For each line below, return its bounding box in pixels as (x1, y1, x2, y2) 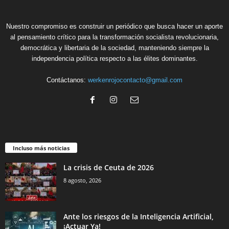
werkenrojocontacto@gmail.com (88, 76, 182, 84)
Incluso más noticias (13, 144, 70, 152)
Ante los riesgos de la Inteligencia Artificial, (63, 212, 214, 222)
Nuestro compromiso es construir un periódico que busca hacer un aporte (6, 22, 223, 31)
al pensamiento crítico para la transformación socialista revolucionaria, (10, 33, 219, 41)
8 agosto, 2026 (63, 176, 101, 185)
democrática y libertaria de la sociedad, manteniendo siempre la (20, 44, 209, 52)
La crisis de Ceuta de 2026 (63, 163, 154, 173)
